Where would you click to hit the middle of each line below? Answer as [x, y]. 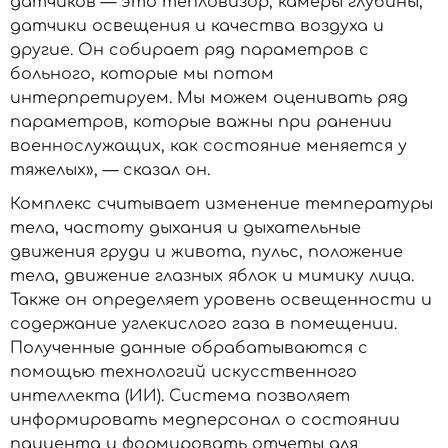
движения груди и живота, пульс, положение [206, 252]
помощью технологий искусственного [183, 372]
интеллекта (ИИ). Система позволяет [180, 396]
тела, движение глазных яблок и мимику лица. [212, 276]
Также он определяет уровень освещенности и [221, 300]
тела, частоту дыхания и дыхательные [185, 228]
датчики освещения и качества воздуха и [197, 26]
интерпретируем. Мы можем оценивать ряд [209, 98]
